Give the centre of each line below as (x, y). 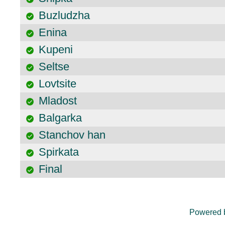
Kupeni (56, 49)
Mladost (58, 101)
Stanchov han (72, 135)
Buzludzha (64, 15)
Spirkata (59, 152)
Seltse (54, 67)
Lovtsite (58, 84)
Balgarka (60, 118)
